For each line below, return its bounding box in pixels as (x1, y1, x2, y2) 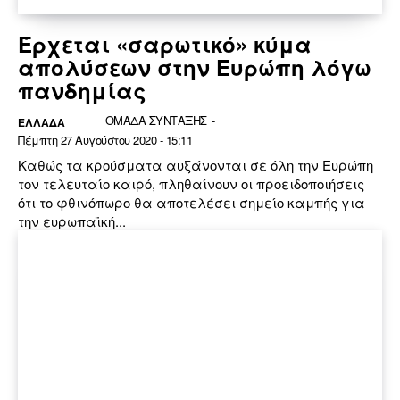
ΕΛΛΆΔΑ (18, 114, 65, 131)
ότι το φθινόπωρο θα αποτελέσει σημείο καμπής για (18, 193, 365, 212)
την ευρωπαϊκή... (18, 212, 126, 231)
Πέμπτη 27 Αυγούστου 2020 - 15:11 (18, 131, 192, 149)
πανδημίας (18, 75, 146, 106)
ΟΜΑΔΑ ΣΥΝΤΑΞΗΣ (104, 112, 207, 129)
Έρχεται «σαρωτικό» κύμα (18, 29, 312, 60)
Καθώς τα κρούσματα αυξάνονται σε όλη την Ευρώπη (18, 155, 373, 175)
